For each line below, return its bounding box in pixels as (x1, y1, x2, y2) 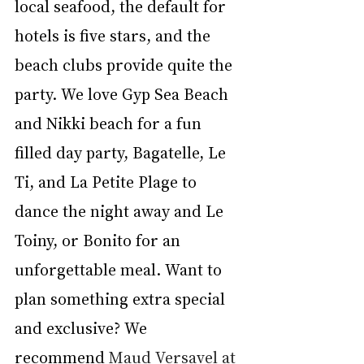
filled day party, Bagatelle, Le (15, 141, 230, 162)
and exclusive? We (15, 317, 151, 338)
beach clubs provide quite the (15, 54, 236, 75)
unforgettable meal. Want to (15, 258, 226, 279)
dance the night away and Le (15, 200, 227, 221)
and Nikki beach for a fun (15, 112, 206, 133)
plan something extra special (15, 288, 229, 309)
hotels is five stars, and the (15, 24, 214, 45)
